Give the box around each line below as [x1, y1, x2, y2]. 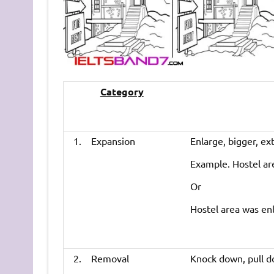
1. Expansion [73, 134, 135, 147]
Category [100, 84, 144, 98]
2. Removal [73, 251, 129, 264]
